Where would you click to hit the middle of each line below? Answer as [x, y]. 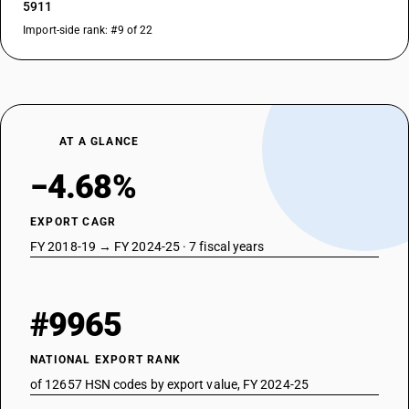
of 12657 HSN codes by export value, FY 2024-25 [169, 384]
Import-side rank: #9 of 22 [88, 30]
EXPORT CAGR [73, 222]
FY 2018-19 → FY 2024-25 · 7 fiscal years [147, 246]
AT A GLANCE [100, 142]
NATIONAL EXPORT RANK [105, 360]
